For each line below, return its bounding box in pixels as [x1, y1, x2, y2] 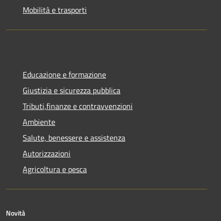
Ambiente [23, 116, 55, 128]
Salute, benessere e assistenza [23, 132, 125, 144]
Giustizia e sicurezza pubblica [23, 84, 120, 96]
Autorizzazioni [23, 147, 71, 159]
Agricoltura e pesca [23, 163, 87, 175]
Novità [6, 208, 25, 218]
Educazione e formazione [23, 69, 106, 80]
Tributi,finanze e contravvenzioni [23, 100, 133, 112]
